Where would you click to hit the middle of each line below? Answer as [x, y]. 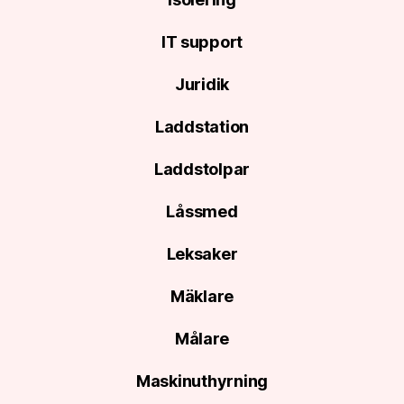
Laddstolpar [202, 169]
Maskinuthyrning [202, 381]
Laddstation [202, 127]
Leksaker [202, 254]
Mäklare [202, 296]
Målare [202, 339]
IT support [202, 42]
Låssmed [202, 211]
